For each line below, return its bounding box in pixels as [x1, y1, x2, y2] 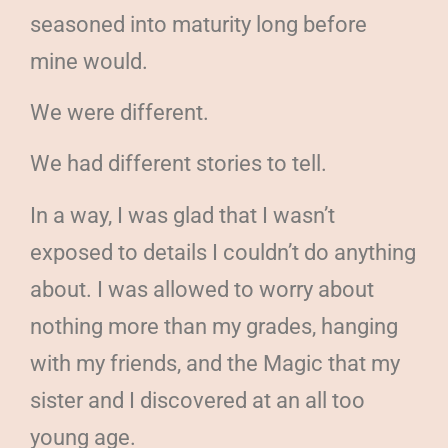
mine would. [30, 48, 148, 74]
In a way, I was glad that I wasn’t [30, 202, 335, 228]
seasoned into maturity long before [30, 11, 367, 37]
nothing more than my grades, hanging [30, 313, 398, 339]
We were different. [30, 99, 209, 125]
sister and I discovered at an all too [30, 387, 365, 413]
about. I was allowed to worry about [30, 276, 374, 302]
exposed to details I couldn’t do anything [30, 239, 416, 265]
